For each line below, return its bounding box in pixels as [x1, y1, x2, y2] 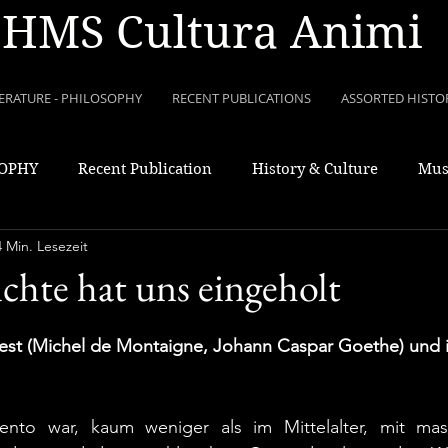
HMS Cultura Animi [2, 6, 422, 59]
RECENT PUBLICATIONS [172, 89, 311, 107]
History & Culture [252, 159, 378, 178]
